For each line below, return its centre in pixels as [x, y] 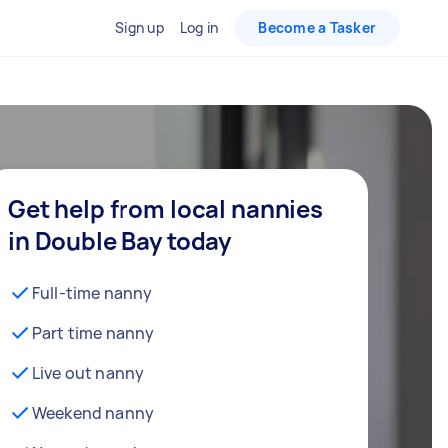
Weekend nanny [93, 413]
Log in [199, 27]
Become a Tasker [317, 27]
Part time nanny [93, 333]
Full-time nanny [92, 293]
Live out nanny [88, 373]
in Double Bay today [120, 240]
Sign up [139, 27]
